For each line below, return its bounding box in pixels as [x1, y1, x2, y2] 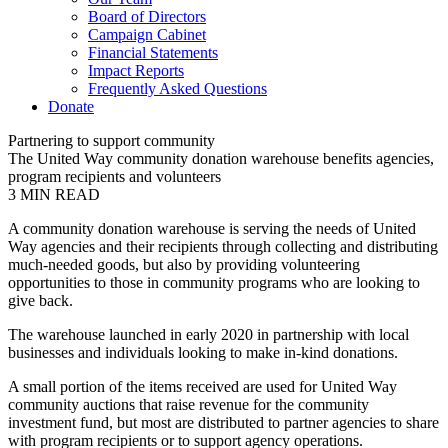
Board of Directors [88, 8, 206, 25]
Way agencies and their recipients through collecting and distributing [8, 238, 438, 255]
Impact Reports [88, 62, 184, 79]
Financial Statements [88, 44, 218, 61]
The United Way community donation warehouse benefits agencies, [8, 150, 434, 167]
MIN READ [20, 186, 100, 203]
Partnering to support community [8, 132, 215, 149]
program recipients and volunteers [8, 168, 221, 185]
